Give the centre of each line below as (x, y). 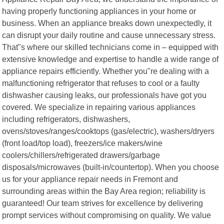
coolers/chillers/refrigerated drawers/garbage (81, 155)
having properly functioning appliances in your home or (99, 11)
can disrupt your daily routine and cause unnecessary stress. (109, 35)
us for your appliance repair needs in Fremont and (90, 179)
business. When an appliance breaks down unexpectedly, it (107, 23)
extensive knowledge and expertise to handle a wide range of (110, 59)
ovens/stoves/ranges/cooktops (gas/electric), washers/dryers (108, 131)
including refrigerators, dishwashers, (66, 119)
